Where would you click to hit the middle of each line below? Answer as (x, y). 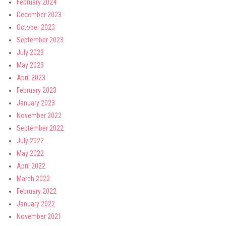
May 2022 (30, 153)
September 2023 (40, 40)
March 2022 (33, 179)
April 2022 (31, 166)
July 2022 (30, 141)
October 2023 (36, 27)
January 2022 (36, 204)
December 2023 (39, 15)
